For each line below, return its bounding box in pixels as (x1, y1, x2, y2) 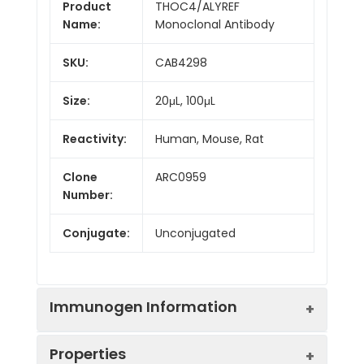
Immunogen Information (50, 296, 237, 317)
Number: (63, 186, 113, 203)
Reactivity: (63, 130, 127, 147)
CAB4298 (155, 54, 207, 71)
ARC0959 (155, 168, 206, 185)
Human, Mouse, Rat (155, 130, 264, 147)
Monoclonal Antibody (155, 15, 275, 32)
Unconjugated (155, 224, 236, 241)
